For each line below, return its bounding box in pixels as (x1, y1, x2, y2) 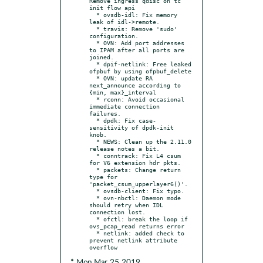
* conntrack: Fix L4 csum (89, 151, 96, 159)
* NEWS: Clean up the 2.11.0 (89, 137, 96, 145)
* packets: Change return (89, 166, 96, 173)
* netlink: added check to (89, 229, 96, 237)
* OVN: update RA (89, 74, 96, 82)
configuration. (89, 32, 139, 39)
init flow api (89, 4, 135, 11)
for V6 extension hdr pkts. (89, 159, 181, 166)
